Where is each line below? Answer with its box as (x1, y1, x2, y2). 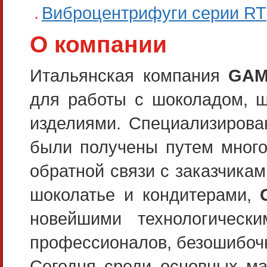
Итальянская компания (30, 66, 229, 86)
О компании (30, 32, 167, 58)
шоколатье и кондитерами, (30, 185, 260, 205)
